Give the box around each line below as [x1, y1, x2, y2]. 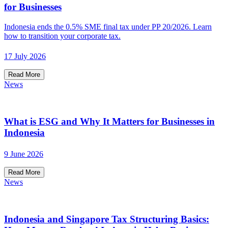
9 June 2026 [4, 150, 43, 159]
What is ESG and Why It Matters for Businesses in [4, 116, 215, 127]
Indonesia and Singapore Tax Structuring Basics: [4, 213, 209, 224]
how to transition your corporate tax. [4, 32, 121, 41]
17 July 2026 [4, 52, 46, 61]
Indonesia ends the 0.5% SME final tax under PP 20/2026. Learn [4, 22, 212, 32]
